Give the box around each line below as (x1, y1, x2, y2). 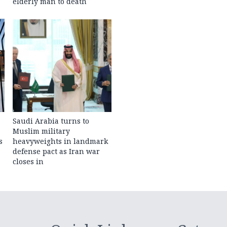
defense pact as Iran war (13, 146, 100, 157)
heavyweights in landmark (13, 136, 108, 146)
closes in (13, 157, 44, 167)
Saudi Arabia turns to (13, 116, 90, 126)
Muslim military (13, 126, 70, 136)
